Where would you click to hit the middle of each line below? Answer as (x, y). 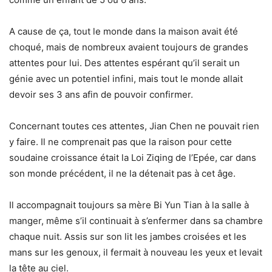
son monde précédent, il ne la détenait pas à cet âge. (122, 174)
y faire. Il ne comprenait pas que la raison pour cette (121, 142)
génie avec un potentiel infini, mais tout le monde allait (126, 79)
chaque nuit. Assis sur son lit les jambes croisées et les (128, 237)
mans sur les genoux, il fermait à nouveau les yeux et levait (136, 253)
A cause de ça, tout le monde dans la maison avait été (124, 32)
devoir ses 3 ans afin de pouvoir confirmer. (101, 95)
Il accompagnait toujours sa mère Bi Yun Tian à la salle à (129, 205)
